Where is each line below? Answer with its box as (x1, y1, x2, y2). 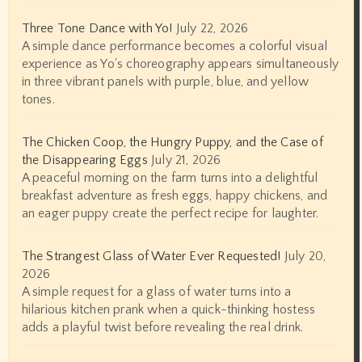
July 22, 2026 (175, 20, 249, 36)
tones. (21, 91, 55, 107)
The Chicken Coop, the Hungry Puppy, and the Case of (21, 134, 323, 149)
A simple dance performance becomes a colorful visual (21, 38, 327, 53)
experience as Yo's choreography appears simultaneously (21, 56, 339, 71)
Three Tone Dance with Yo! (21, 20, 173, 36)
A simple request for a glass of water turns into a (21, 284, 292, 299)
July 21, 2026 (151, 152, 221, 167)
